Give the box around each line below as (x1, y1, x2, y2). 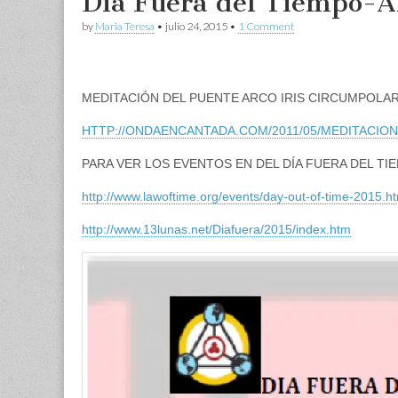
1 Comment (238, 20, 294, 33)
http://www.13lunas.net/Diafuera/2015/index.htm (82, 222, 351, 236)
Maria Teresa (95, 20, 155, 33)
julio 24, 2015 (165, 20, 227, 33)
